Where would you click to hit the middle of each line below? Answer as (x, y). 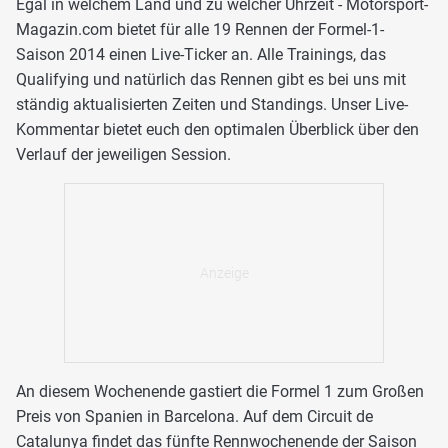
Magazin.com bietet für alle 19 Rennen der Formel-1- (200, 29)
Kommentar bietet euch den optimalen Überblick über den (217, 129)
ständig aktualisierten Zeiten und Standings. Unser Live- (212, 104)
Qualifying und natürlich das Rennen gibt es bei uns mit (211, 79)
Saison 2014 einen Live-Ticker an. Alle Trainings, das (201, 54)
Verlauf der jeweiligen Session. (123, 154)
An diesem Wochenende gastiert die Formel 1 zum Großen (220, 391)
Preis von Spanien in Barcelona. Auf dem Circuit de (194, 416)
